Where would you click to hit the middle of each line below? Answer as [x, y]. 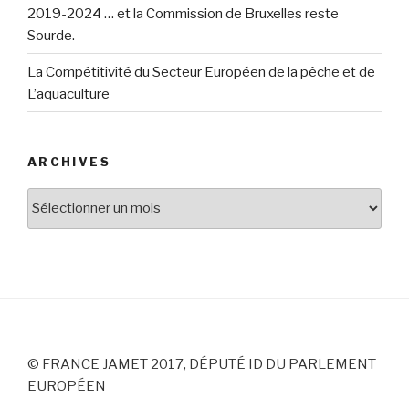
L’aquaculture [68, 94]
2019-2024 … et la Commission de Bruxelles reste [183, 13]
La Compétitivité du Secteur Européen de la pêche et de [201, 72]
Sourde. [51, 35]
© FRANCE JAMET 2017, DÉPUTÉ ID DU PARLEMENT [202, 364]
